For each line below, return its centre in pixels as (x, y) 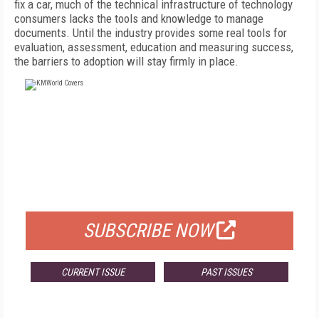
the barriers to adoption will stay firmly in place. (126, 61)
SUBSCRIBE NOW (148, 231)
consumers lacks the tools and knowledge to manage (139, 19)
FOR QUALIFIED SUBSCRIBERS (159, 194)
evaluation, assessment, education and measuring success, (154, 47)
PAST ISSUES (226, 272)
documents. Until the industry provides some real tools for (151, 33)
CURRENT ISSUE (93, 272)
